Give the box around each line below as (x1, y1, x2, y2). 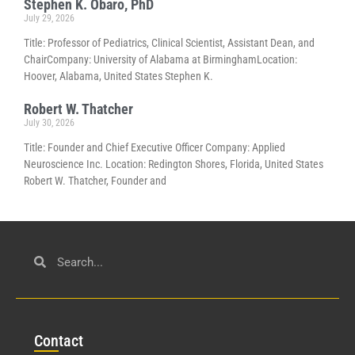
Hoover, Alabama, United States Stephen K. (24, 69, 213, 82)
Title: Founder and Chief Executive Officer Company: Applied (24, 140, 285, 154)
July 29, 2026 (24, 12, 74, 24)
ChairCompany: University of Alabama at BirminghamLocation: (24, 52, 297, 66)
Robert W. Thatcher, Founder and (24, 174, 166, 187)
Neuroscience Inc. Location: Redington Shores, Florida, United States (24, 157, 323, 170)
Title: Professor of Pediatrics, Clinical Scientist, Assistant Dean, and (24, 36, 315, 49)
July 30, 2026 (24, 116, 74, 128)
